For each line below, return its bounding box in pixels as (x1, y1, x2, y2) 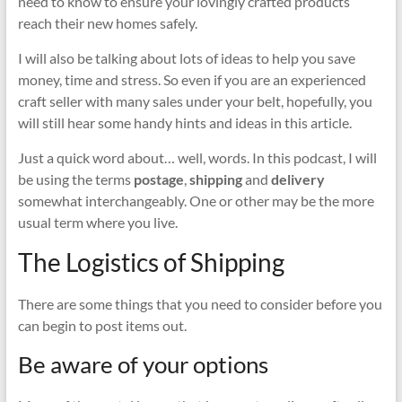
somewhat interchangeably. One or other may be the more (17, 191, 374, 209)
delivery (270, 170, 325, 188)
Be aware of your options (17, 349, 268, 379)
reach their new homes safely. (17, 13, 197, 31)
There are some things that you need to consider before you (17, 294, 382, 312)
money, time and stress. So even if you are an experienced (17, 70, 366, 88)
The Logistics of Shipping (17, 246, 284, 277)
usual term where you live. (17, 213, 178, 231)
